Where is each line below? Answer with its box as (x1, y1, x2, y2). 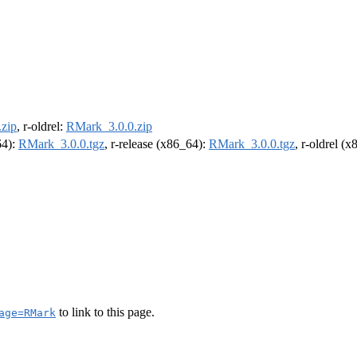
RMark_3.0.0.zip (66, 120, 152, 134)
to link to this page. (56, 304, 155, 319)
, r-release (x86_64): (104, 137, 209, 151)
